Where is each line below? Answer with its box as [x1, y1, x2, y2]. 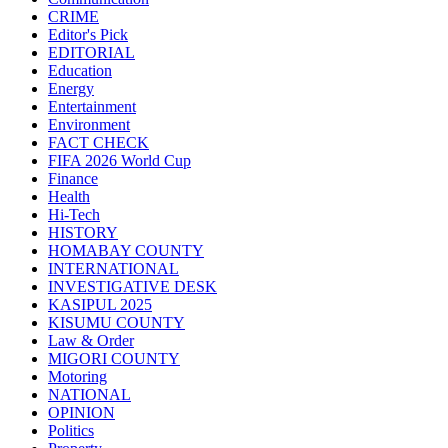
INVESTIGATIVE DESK [48, 278, 217, 296]
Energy [48, 80, 94, 98]
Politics [48, 422, 94, 440]
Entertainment [48, 98, 136, 116]
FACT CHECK [48, 134, 149, 152]
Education [48, 62, 112, 80]
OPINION [48, 404, 115, 422]
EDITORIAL [48, 44, 135, 62]
